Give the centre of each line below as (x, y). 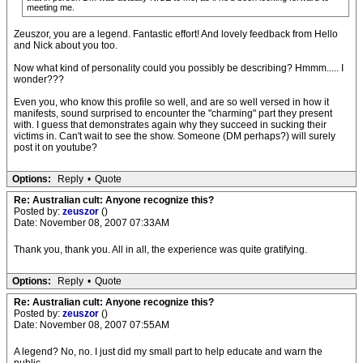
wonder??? (39, 79)
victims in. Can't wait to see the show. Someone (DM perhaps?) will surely (175, 136)
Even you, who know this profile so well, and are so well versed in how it (171, 102)
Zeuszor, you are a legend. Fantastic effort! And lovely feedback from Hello (176, 34)
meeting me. (51, 7)
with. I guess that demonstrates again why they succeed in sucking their (170, 125)
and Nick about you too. (66, 45)
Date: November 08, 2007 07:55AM (92, 325)
